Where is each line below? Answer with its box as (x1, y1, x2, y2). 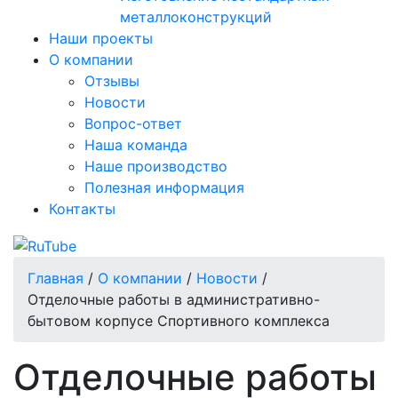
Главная (28, 268, 84, 287)
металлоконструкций (120, 7, 272, 26)
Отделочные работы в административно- (28, 290, 320, 308)
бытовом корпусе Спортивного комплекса (28, 311, 330, 330)
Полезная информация (84, 178, 244, 196)
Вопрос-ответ (84, 114, 182, 132)
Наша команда (84, 135, 187, 154)
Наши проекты (49, 28, 153, 47)
